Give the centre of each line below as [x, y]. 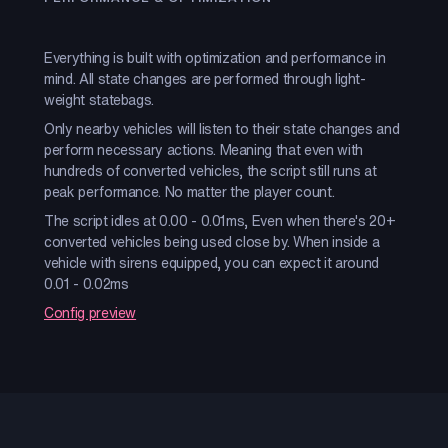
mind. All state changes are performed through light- [205, 78]
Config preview [90, 312]
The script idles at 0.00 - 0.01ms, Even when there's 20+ [220, 220]
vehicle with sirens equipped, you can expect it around [212, 262]
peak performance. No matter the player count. [189, 191]
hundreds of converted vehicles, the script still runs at [210, 170]
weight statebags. [101, 99]
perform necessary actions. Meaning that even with [203, 149]
